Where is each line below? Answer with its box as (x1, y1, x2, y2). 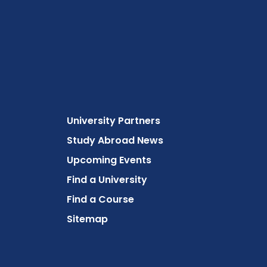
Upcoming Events (66, 153, 151, 167)
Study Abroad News (66, 133, 163, 147)
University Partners (66, 114, 160, 128)
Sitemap (66, 212, 108, 226)
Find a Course (66, 193, 134, 206)
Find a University (66, 173, 147, 187)
